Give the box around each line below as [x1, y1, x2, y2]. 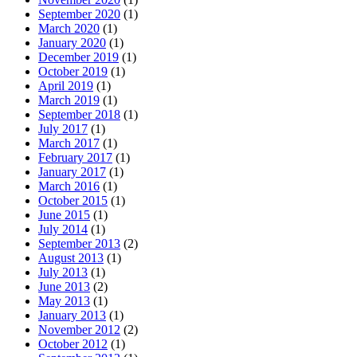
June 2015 [38, 207, 90, 222]
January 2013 [38, 308, 106, 322]
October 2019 [38, 64, 108, 78]
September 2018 [38, 107, 120, 121]
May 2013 [38, 293, 90, 308]
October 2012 [38, 336, 108, 351]
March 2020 [38, 21, 100, 35]
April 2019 [38, 78, 93, 92]
